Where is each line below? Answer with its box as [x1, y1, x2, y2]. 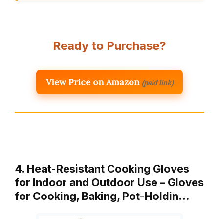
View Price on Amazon [46, 76, 139, 88]
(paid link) [142, 78, 173, 87]
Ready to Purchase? [53, 38, 166, 53]
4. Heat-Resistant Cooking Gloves [15, 162, 189, 175]
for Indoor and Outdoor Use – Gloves [15, 175, 204, 189]
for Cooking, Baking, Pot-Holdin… [15, 189, 190, 202]
